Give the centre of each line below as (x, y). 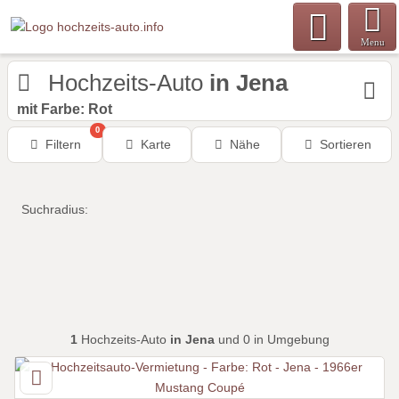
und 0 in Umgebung (272, 339)
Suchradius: (55, 209)
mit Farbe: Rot (65, 109)
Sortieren (345, 144)
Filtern (64, 144)
